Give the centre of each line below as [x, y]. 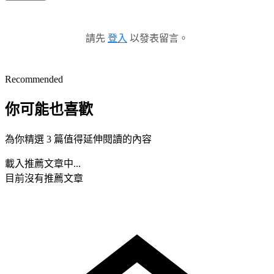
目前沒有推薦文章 [44, 178]
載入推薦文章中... [43, 163]
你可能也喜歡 [49, 109]
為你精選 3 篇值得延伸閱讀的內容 [78, 139]
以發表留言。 [158, 38]
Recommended [34, 79]
